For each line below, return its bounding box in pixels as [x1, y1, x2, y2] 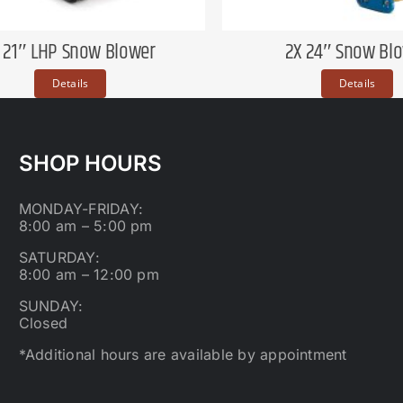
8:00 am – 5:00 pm [18, 216, 153, 235]
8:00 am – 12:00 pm [18, 264, 159, 283]
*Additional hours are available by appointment [18, 345, 347, 363]
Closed [18, 313, 68, 332]
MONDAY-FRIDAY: [18, 199, 144, 218]
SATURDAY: [18, 247, 100, 266]
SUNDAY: [18, 296, 84, 315]
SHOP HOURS [18, 149, 162, 176]
